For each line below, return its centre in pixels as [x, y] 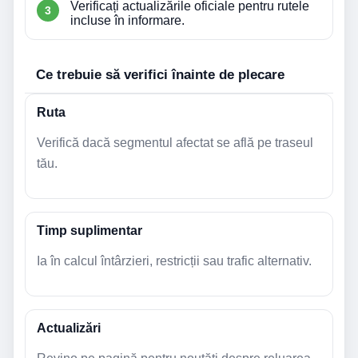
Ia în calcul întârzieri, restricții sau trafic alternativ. [174, 261]
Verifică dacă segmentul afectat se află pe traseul [175, 142]
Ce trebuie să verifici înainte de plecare [160, 74]
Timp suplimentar [89, 230]
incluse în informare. [127, 20]
